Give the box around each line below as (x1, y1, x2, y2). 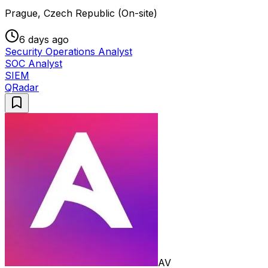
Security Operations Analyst (5, 45, 132, 58)
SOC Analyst (5, 57, 62, 70)
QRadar (5, 81, 39, 94)
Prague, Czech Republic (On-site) (5, 7, 157, 20)
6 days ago (19, 33, 69, 46)
